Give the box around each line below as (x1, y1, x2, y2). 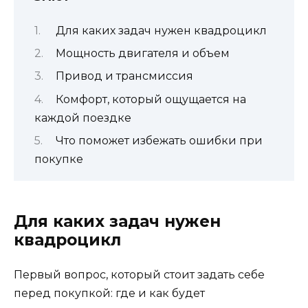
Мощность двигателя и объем (55, 46, 230, 60)
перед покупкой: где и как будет (14, 287, 205, 300)
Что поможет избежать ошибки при (55, 134, 263, 148)
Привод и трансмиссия (55, 69, 193, 83)
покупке (34, 153, 83, 166)
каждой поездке (34, 111, 131, 124)
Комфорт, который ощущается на (55, 92, 246, 106)
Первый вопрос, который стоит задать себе (14, 268, 265, 282)
